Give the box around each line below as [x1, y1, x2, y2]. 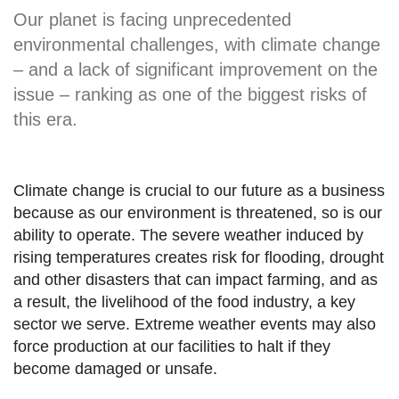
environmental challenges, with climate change [13, 34, 380, 54]
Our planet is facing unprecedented [13, 9, 291, 29]
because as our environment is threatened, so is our [13, 203, 382, 222]
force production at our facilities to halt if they [13, 337, 330, 355]
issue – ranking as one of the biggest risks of [13, 84, 367, 104]
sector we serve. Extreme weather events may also [13, 314, 376, 333]
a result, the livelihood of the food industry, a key [13, 292, 355, 311]
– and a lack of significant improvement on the [13, 59, 378, 79]
